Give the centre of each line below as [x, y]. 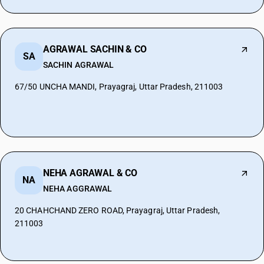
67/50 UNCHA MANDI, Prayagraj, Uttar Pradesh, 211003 [119, 87]
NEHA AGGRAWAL [78, 189]
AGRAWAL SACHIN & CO [95, 49]
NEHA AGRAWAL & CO [90, 173]
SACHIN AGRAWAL [79, 65]
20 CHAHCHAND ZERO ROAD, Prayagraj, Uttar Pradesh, [118, 210]
